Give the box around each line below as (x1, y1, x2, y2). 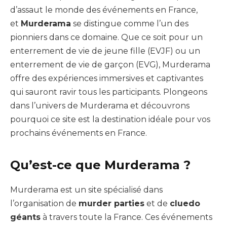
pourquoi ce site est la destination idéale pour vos (10, 115, 210, 124)
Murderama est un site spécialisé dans (10, 185, 163, 195)
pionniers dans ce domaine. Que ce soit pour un (10, 32, 203, 42)
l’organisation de (10, 199, 79, 209)
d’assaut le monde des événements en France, (10, 5, 198, 15)
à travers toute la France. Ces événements (41, 212, 212, 222)
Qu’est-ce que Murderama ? (10, 158, 191, 173)
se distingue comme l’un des (71, 19, 188, 28)
